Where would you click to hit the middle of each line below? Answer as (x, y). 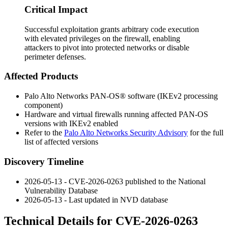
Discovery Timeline (44, 161)
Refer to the (44, 133)
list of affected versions (61, 142)
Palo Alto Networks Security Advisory (126, 133)
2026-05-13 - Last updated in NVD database (96, 199)
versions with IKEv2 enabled (71, 124)
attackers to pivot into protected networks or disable (107, 47)
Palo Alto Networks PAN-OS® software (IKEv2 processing (121, 96)
